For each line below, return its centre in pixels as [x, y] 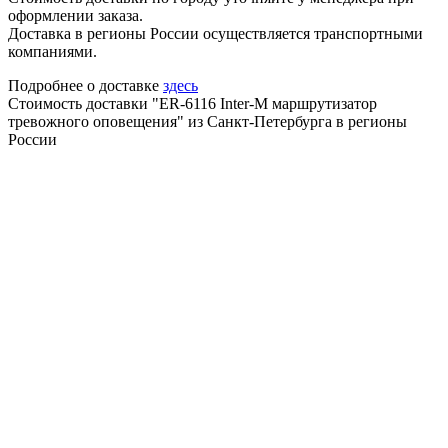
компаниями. [52, 51]
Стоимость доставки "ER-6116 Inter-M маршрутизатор [192, 103]
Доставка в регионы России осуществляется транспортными [215, 33]
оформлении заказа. [75, 15]
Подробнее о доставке [85, 85]
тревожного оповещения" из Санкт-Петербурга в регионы [207, 121]
